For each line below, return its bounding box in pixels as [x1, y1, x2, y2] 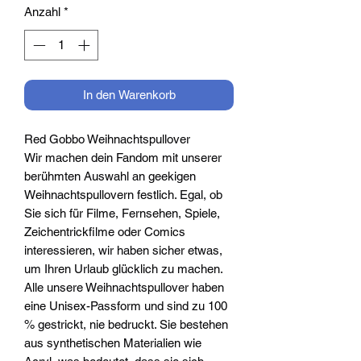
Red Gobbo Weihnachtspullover [24, 132, 190, 147]
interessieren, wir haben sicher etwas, [24, 243, 222, 258]
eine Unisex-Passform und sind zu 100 [24, 299, 227, 313]
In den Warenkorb [82, 88, 176, 102]
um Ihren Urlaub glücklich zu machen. [24, 262, 223, 276]
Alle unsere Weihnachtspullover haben [24, 280, 224, 295]
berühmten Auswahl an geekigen [24, 169, 196, 184]
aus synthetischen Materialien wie [24, 336, 201, 351]
